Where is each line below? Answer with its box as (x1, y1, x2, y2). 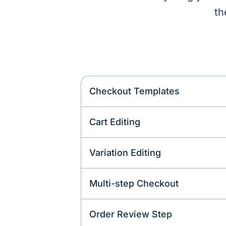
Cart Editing (89, 117, 140, 128)
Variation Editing (89, 147, 161, 158)
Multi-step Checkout (89, 178, 179, 189)
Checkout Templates (89, 86, 180, 97)
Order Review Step (89, 209, 172, 220)
